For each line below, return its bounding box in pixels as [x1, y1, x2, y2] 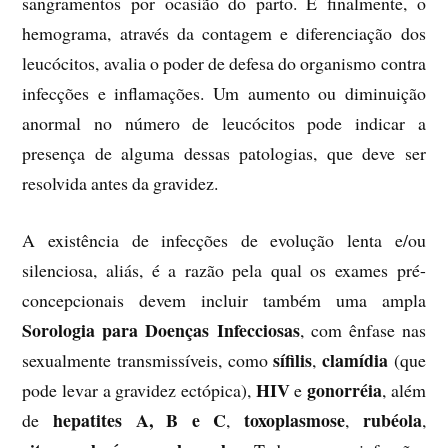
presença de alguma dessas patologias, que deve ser [22, 140, 426, 165]
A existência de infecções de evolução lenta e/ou [22, 227, 426, 252]
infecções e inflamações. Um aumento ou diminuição [22, 80, 426, 105]
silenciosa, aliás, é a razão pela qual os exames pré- [22, 257, 426, 282]
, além [381, 377, 426, 402]
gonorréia [306, 376, 382, 403]
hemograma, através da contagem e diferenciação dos [22, 20, 426, 45]
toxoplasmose [244, 406, 346, 433]
